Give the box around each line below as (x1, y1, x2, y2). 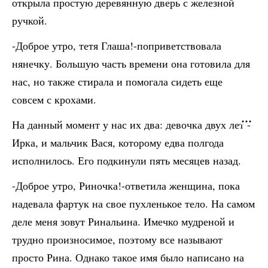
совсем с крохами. (12, 92, 96, 106)
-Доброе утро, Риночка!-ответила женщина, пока (12, 178, 240, 193)
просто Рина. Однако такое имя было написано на (12, 250, 244, 264)
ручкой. (12, 13, 47, 28)
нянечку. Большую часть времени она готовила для (12, 56, 250, 71)
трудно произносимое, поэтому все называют (12, 232, 223, 246)
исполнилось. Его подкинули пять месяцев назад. (12, 153, 241, 167)
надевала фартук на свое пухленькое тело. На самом (12, 196, 255, 211)
